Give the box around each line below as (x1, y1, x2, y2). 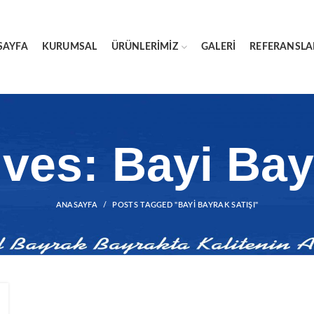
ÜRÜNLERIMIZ (111, 42, 178, 52)
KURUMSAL (41, 42, 97, 52)
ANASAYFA (55, 201, 98, 209)
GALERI (200, 42, 236, 52)
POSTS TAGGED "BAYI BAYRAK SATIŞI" (112, 201, 259, 209)
